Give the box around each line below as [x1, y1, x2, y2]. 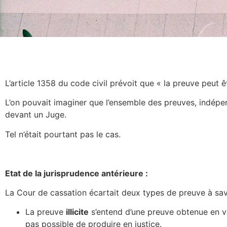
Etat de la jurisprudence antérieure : [5, 168, 150, 178]
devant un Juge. [5, 109, 66, 120]
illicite [66, 207, 89, 217]
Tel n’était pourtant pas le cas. [5, 129, 121, 139]
